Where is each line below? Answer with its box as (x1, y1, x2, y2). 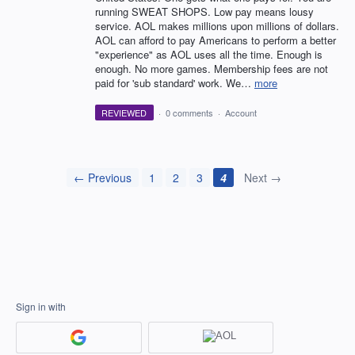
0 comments (165, 106, 213, 120)
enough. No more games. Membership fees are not (95, 61, 328, 77)
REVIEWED (101, 106, 147, 120)
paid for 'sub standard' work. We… (95, 75, 254, 91)
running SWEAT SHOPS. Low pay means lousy (95, 4, 314, 20)
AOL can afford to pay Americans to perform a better (95, 32, 336, 48)
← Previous (74, 170, 132, 186)
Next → (244, 170, 281, 186)
